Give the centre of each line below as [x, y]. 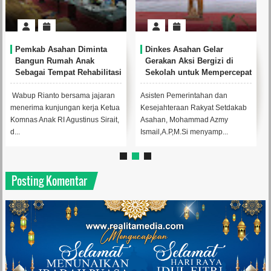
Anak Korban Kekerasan [60, 84]
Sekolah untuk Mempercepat [198, 72]
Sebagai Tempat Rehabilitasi [68, 72]
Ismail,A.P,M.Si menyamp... [184, 132]
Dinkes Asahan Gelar [184, 49]
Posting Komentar [49, 181]
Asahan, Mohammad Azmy [184, 120]
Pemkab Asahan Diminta [61, 49]
